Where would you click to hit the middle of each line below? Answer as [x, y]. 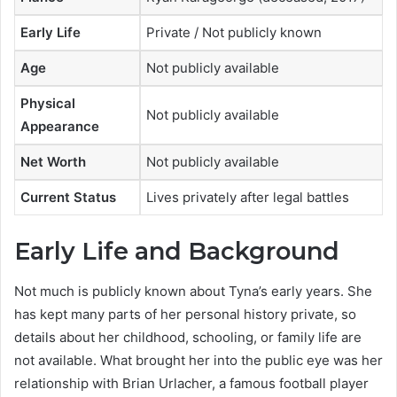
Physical [48, 103]
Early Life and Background [177, 252]
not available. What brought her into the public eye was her [198, 360]
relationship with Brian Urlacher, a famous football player [191, 383]
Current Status [68, 197]
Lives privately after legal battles [248, 197]
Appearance [60, 126]
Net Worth [53, 161]
